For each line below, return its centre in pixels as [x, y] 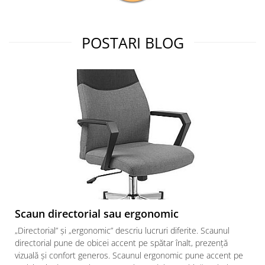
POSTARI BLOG [132, 43]
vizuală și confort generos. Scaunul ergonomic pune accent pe [129, 256]
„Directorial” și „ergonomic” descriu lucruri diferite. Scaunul [122, 231]
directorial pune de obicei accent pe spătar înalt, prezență [121, 243]
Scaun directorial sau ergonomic [97, 214]
